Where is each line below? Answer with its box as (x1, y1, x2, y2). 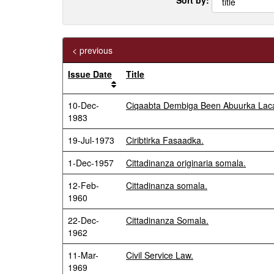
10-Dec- (68, 99, 99, 111)
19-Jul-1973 (68, 134, 114, 146)
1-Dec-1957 (68, 157, 114, 169)
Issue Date (68, 68, 112, 80)
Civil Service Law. (126, 249, 193, 261)
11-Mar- (68, 249, 98, 261)
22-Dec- (68, 214, 99, 226)
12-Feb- (68, 179, 99, 191)
